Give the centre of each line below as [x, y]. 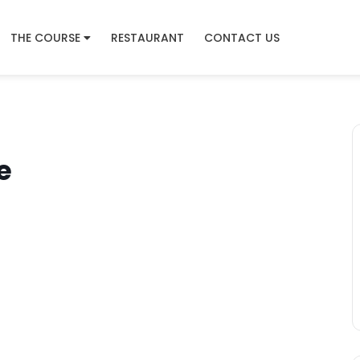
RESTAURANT [147, 37]
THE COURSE [45, 37]
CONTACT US [241, 37]
